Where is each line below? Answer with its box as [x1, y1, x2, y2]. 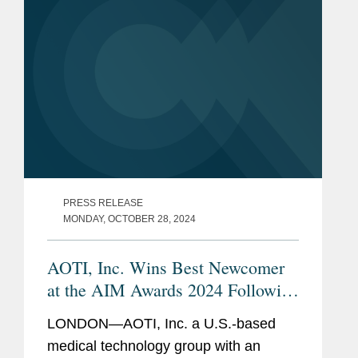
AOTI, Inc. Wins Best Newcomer [47, 255, 284, 279]
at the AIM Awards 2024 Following [47, 277, 299, 301]
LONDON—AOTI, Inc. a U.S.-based [47, 315, 276, 332]
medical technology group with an [47, 337, 261, 354]
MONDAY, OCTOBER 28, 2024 [63, 213, 196, 225]
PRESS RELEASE [63, 197, 143, 209]
